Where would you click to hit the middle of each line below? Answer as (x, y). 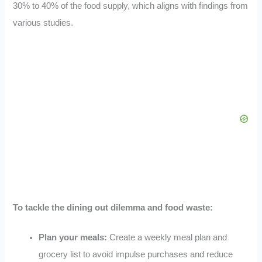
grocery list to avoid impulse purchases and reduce (136, 254)
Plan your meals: (73, 237)
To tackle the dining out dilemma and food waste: (113, 208)
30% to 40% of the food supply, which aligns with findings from (131, 6)
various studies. (43, 23)
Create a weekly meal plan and (167, 237)
